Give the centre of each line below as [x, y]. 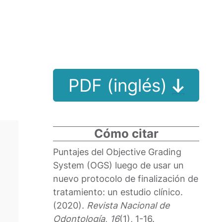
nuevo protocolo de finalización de [126, 179]
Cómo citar [126, 134]
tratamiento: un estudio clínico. [118, 192]
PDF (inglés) [120, 85]
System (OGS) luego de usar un [119, 166]
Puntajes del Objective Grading [117, 152]
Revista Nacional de [128, 206]
